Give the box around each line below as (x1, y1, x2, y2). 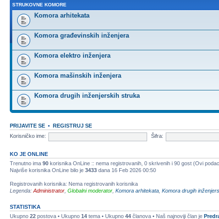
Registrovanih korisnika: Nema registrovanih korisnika (10, 180, 138, 187)
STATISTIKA (10, 203, 41, 210)
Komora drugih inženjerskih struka (34, 91, 140, 99)
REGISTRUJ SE (53, 122, 92, 129)
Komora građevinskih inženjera (34, 31, 129, 39)
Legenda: (10, 187, 33, 194)
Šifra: (151, 133, 163, 139)
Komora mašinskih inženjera (34, 71, 121, 79)
